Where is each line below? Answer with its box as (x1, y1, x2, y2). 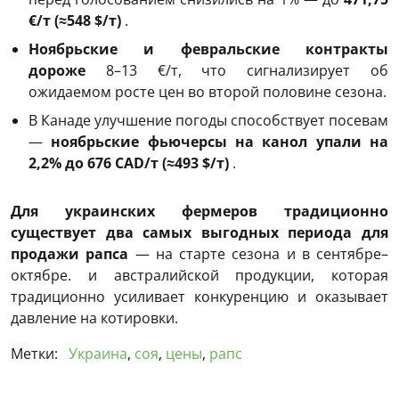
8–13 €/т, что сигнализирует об (85, 60, 388, 80)
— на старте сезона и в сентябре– (128, 243, 388, 264)
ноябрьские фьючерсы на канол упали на (51, 131, 389, 151)
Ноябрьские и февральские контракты (28, 38, 388, 59)
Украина (69, 343, 127, 363)
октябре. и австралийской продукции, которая (11, 265, 388, 285)
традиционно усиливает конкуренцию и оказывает (11, 286, 388, 306)
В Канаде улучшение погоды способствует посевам (28, 110, 388, 130)
